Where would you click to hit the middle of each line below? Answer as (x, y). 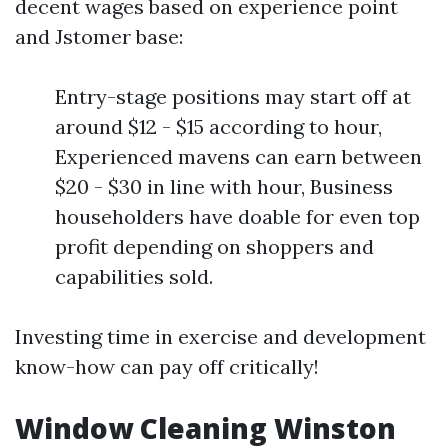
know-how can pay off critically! (167, 366)
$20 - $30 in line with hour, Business (224, 186)
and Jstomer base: (99, 36)
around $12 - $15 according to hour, (218, 126)
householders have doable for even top (237, 216)
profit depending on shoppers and (214, 246)
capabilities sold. (134, 276)
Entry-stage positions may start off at (233, 96)
